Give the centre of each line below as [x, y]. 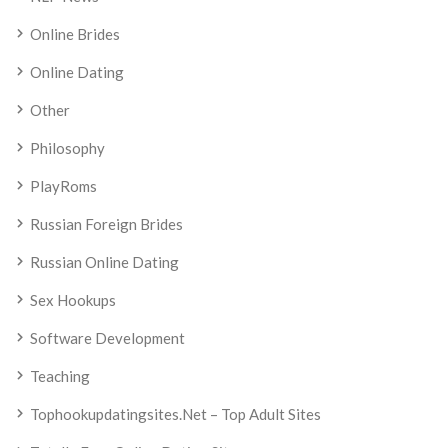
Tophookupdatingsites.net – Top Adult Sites [175, 414]
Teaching [60, 376]
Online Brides [75, 34]
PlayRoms [63, 186]
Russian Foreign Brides [106, 224]
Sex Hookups [73, 300]
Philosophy [67, 148]
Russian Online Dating [104, 262]
